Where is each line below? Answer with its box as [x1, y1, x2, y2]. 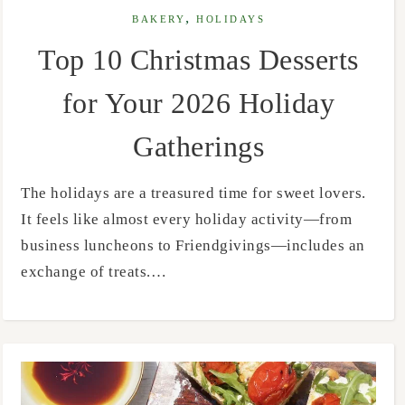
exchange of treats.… [21, 262, 166, 280]
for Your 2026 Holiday [61, 86, 335, 119]
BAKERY [132, 14, 186, 24]
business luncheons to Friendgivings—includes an [21, 236, 365, 254]
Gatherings [133, 129, 265, 163]
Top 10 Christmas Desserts [38, 42, 359, 76]
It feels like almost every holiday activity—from [21, 210, 352, 228]
